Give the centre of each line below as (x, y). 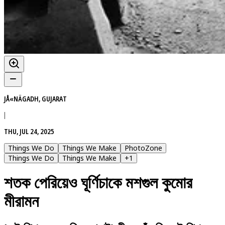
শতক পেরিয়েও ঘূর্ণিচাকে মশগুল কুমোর (98, 183)
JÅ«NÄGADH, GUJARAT (35, 98)
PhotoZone (143, 148)
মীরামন (21, 202)
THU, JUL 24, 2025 (29, 131)
